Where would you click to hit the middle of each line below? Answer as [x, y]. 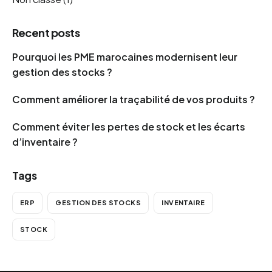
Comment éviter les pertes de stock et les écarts [129, 126]
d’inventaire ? [45, 141]
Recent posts [46, 32]
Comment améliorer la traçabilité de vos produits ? [134, 99]
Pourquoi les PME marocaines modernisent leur [125, 56]
